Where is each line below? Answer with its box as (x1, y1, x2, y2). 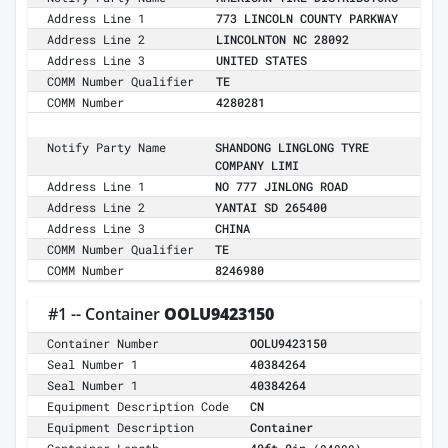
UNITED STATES (216, 52, 307, 69)
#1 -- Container (48, 303, 164, 326)
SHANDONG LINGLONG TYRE (215, 139, 369, 156)
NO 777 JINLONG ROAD (215, 178, 348, 195)
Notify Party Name (47, 139, 167, 156)
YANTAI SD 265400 (215, 199, 327, 216)
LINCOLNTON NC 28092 (216, 31, 349, 48)
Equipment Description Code (47, 398, 230, 415)
